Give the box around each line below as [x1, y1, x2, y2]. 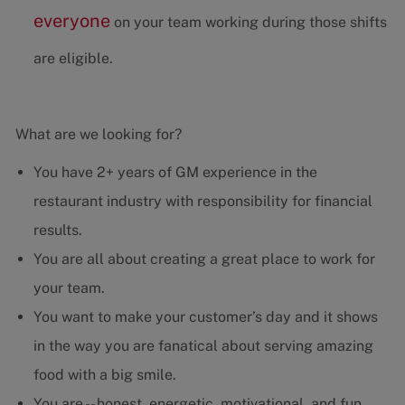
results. [33, 221, 82, 240]
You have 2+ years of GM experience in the [33, 164, 317, 182]
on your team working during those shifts [109, 14, 387, 32]
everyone [33, 10, 110, 33]
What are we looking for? [14, 126, 182, 144]
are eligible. [33, 50, 113, 68]
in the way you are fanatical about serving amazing [33, 337, 373, 355]
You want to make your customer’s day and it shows [33, 308, 378, 326]
